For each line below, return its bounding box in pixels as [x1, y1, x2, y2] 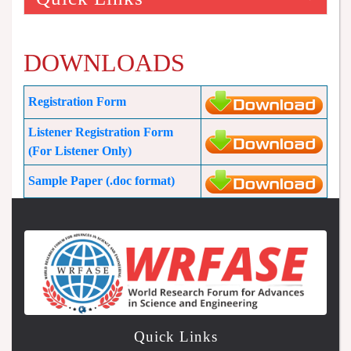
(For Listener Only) [28, 144, 132, 157]
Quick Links [133, 327, 218, 345]
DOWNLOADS [24, 49, 185, 77]
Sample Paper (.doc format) [28, 174, 175, 187]
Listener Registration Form [28, 125, 173, 139]
